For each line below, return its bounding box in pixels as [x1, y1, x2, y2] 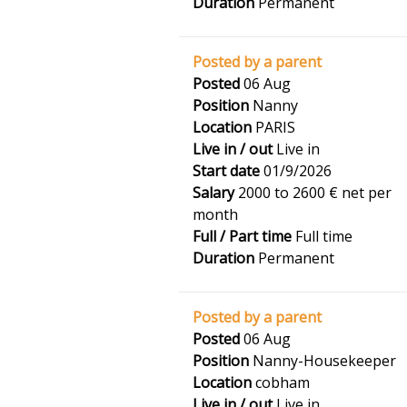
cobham [252, 372, 310, 392]
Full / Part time [193, 226, 292, 246]
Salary [193, 183, 234, 203]
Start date [193, 161, 260, 181]
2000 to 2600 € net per [234, 183, 392, 203]
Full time [292, 226, 352, 246]
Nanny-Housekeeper [249, 351, 396, 371]
